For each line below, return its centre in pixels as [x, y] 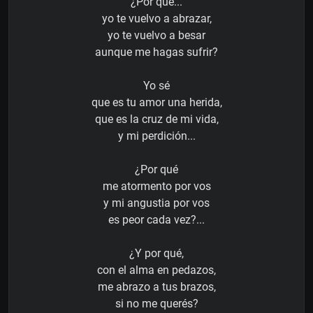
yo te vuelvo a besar [156, 35]
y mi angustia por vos [156, 203]
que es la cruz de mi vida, [156, 119]
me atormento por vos [156, 186]
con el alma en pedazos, [156, 270]
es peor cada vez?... [156, 219]
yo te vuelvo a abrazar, [156, 18]
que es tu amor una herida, [156, 102]
